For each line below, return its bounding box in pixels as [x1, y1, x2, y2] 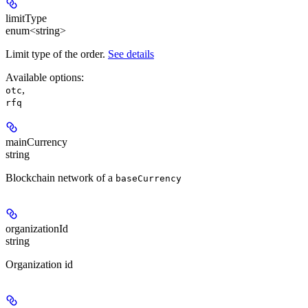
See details [108, 47, 154, 60]
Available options [5, 71, 81, 83]
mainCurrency [5, 135, 67, 148]
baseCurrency [115, 173, 181, 184]
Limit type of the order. [5, 47, 108, 60]
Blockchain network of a [5, 171, 115, 184]
